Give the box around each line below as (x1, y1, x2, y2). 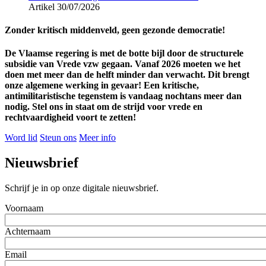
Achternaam (5, 226, 50, 237)
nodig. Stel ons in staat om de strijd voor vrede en (5, 102, 202, 112)
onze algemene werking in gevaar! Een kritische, (5, 80, 199, 91)
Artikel (28, 1, 55, 12)
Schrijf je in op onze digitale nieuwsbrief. (5, 183, 159, 194)
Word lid (5, 132, 37, 143)
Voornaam (5, 203, 43, 214)
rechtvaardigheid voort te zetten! (5, 112, 136, 123)
